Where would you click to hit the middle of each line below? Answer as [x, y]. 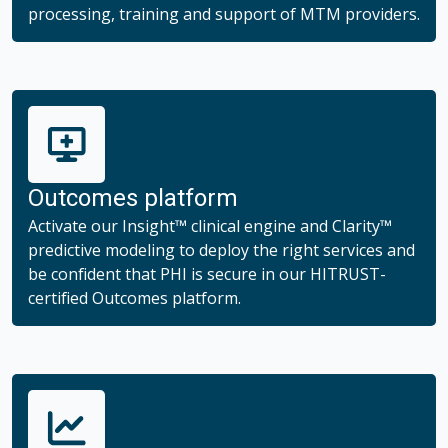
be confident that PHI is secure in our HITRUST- [207, 273]
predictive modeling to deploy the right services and [221, 249]
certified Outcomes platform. [134, 297]
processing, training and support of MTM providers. [224, 13]
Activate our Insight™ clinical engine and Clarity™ [210, 225]
